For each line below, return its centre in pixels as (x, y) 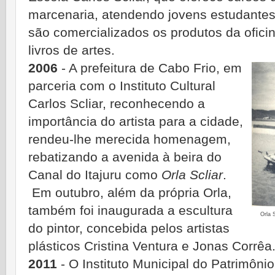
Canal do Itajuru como (95, 175)
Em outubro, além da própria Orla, (130, 193)
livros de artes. (72, 51)
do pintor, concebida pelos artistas (129, 229)
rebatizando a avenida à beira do (125, 157)
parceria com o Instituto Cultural (122, 86)
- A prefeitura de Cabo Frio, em (150, 68)
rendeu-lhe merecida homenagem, (130, 140)
